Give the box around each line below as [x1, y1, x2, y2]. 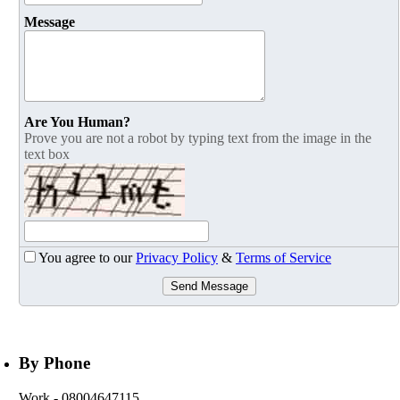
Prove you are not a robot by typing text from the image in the [24, 130, 371, 146]
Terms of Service [236, 250, 331, 266]
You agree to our [38, 250, 136, 266]
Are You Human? [24, 114, 130, 130]
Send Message [170, 279, 248, 294]
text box [24, 146, 70, 162]
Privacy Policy [136, 250, 218, 266]
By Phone [19, 354, 90, 373]
